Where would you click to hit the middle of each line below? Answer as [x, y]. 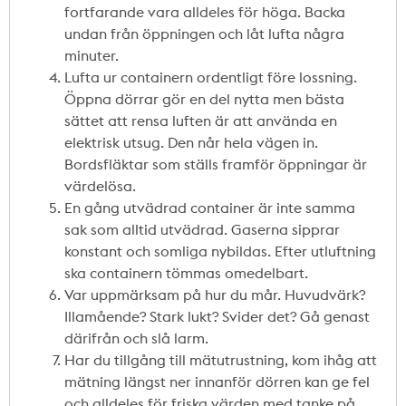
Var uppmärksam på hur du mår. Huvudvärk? [215, 295]
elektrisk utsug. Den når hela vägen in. [191, 142]
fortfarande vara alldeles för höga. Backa [205, 12]
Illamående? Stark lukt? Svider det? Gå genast [217, 316]
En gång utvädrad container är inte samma [210, 208]
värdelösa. [100, 186]
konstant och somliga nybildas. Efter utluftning [220, 251]
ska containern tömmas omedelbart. [186, 273]
